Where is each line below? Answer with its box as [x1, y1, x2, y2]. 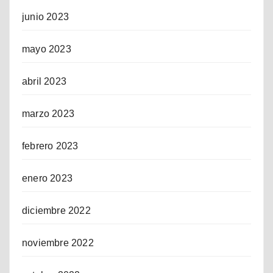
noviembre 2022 [22, 237, 94, 248]
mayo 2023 [22, 43, 71, 54]
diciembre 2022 [22, 205, 91, 216]
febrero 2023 [22, 140, 79, 151]
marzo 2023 [22, 108, 74, 119]
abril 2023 [22, 76, 66, 87]
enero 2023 [22, 172, 73, 183]
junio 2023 [22, 11, 69, 22]
